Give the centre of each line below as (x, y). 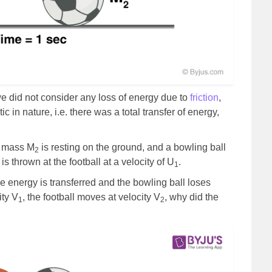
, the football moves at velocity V (91, 197)
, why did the (192, 197)
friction (204, 98)
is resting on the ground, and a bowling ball (132, 148)
